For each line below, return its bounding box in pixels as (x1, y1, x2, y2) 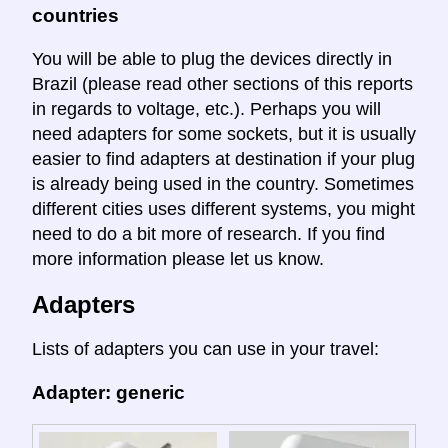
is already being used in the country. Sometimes (32, 173, 414, 194)
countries (32, 5, 119, 26)
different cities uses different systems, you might (32, 198, 415, 219)
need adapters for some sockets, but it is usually (32, 123, 416, 144)
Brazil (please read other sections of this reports (32, 73, 413, 94)
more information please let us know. (32, 248, 324, 269)
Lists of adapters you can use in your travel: (32, 338, 379, 359)
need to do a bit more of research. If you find (32, 223, 385, 244)
